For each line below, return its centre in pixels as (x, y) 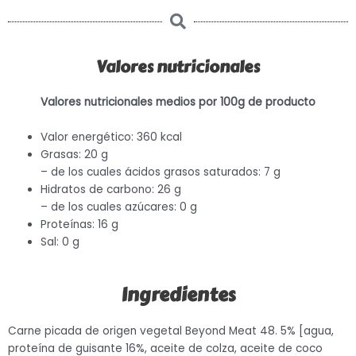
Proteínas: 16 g (80, 225)
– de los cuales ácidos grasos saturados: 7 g (161, 172)
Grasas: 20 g (75, 155)
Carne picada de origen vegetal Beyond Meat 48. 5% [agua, (171, 331)
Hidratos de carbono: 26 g (111, 190)
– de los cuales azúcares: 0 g (119, 207)
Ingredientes (178, 295)
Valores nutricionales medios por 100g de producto (178, 103)
